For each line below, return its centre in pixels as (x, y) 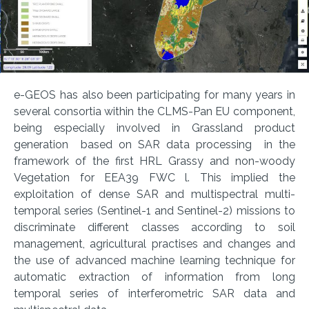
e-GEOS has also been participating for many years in (154, 95)
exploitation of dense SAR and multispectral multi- (154, 195)
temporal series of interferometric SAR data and (154, 294)
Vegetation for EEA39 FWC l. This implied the (154, 178)
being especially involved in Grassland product (154, 128)
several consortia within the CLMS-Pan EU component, (154, 112)
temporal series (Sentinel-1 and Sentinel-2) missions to (154, 211)
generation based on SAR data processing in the (154, 145)
